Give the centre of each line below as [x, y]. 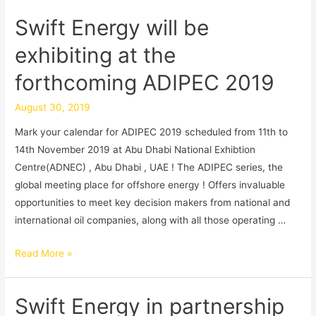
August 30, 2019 [53, 107]
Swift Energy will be [112, 27]
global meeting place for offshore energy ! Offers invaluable [150, 185]
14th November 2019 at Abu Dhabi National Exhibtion [135, 150]
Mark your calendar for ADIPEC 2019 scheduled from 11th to [152, 132]
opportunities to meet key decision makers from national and [153, 203]
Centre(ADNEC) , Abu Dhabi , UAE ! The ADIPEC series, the [149, 168]
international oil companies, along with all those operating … [151, 220]
